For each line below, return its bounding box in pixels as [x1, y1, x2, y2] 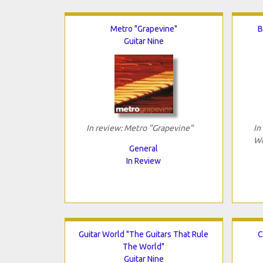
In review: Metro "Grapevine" [86, 123, 193, 133]
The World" [123, 241, 164, 251]
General [129, 143, 158, 153]
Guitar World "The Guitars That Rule [79, 229, 208, 239]
